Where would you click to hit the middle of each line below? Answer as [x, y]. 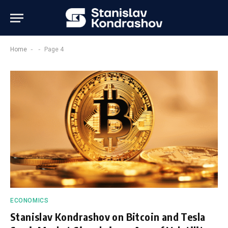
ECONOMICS [30, 200]
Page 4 [54, 49]
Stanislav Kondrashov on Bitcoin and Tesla [108, 216]
